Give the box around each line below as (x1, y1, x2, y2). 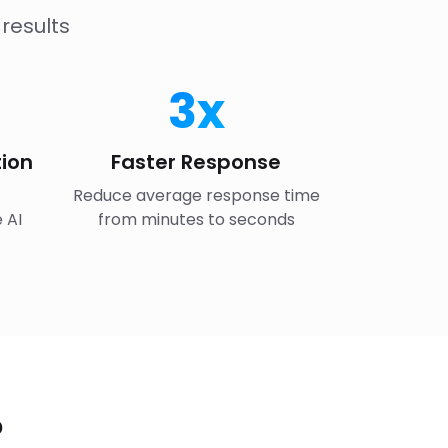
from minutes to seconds (97, 208, 295, 231)
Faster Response (111, 148, 281, 176)
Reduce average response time (72, 184, 320, 207)
